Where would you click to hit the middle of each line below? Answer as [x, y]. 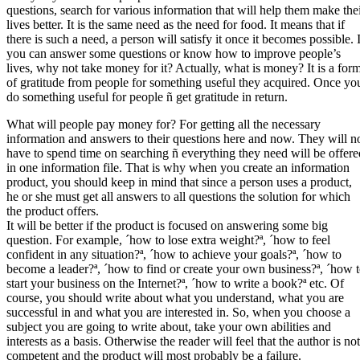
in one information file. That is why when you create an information [178, 168]
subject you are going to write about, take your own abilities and [169, 327]
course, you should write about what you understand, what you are [175, 298]
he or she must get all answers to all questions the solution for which [178, 197]
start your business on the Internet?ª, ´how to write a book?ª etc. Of [175, 284]
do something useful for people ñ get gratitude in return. [147, 97]
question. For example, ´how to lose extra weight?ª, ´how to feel [168, 240]
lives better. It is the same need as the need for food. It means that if [176, 25]
